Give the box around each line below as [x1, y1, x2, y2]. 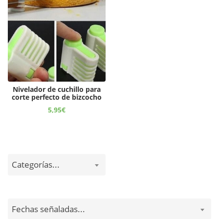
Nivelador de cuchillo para [13, 84, 101, 94]
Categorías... [12, 158, 60, 170]
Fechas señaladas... [12, 203, 85, 215]
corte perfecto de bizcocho [12, 92, 102, 102]
